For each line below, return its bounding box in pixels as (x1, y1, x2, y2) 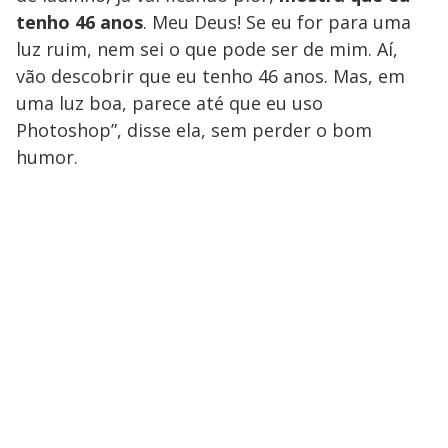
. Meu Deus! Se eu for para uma (143, 10, 411, 35)
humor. (16, 145, 78, 170)
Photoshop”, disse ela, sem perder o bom (16, 118, 372, 143)
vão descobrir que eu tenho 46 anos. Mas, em (16, 64, 405, 89)
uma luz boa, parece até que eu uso (16, 91, 323, 116)
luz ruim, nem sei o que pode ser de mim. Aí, (16, 37, 398, 62)
